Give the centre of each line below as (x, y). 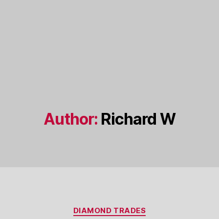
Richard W (138, 119)
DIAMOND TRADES (109, 210)
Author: (71, 119)
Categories (131, 206)
